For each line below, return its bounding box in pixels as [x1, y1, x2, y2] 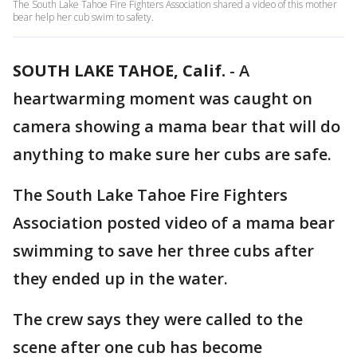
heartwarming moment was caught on [13, 88, 312, 109]
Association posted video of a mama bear [13, 212, 335, 233]
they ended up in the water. [13, 268, 228, 289]
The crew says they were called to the [13, 308, 303, 330]
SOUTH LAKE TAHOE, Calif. [13, 60, 226, 81]
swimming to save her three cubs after [13, 240, 314, 261]
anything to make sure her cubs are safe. [13, 143, 331, 165]
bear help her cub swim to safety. [13, 10, 154, 24]
